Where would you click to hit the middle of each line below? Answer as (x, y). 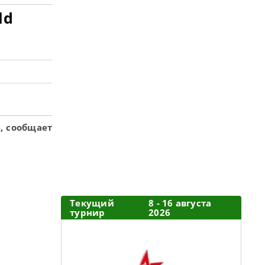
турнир (88, 212)
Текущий (92, 203)
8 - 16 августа (180, 203)
